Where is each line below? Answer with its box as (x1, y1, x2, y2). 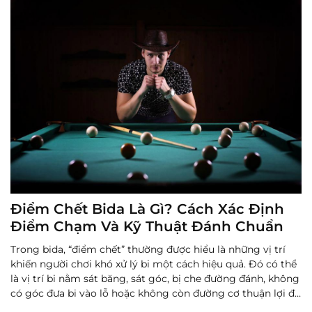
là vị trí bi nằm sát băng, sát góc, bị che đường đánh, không (10, 272, 299, 285)
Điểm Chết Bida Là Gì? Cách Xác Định (10, 200, 284, 217)
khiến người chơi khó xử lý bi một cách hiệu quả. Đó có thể (10, 257, 297, 270)
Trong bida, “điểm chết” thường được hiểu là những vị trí (10, 242, 286, 256)
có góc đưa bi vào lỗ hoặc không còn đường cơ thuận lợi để (10, 286, 300, 299)
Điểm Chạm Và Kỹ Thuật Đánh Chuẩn (10, 217, 283, 235)
